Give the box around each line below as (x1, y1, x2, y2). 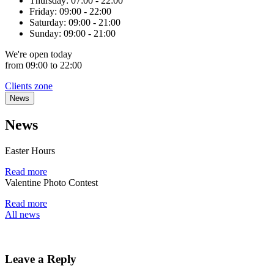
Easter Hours (5, 145, 55, 156)
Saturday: (29, 17, 68, 28)
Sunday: (29, 28, 64, 39)
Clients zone (5, 81, 53, 91)
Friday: (29, 6, 59, 17)
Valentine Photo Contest (5, 177, 98, 188)
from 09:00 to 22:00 (5, 60, 82, 70)
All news (5, 209, 40, 220)
